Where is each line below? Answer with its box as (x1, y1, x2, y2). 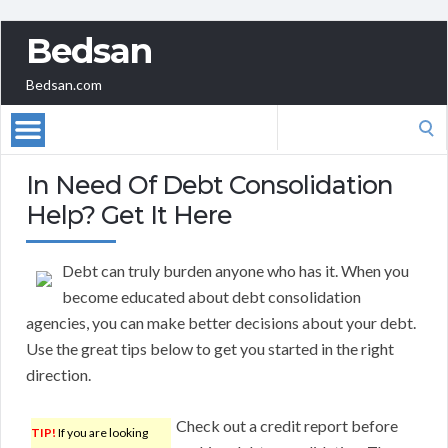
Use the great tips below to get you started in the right (26, 339, 394, 359)
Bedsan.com (26, 76, 102, 94)
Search (276, 107, 322, 127)
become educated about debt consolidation (62, 287, 361, 307)
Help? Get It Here (26, 200, 232, 231)
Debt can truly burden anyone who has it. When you (62, 261, 409, 281)
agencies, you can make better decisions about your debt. (26, 313, 416, 333)
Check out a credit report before (176, 416, 398, 436)
